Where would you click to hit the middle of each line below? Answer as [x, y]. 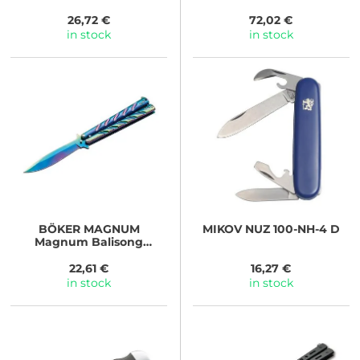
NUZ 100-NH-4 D [290, 229]
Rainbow [89, 254]
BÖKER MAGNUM [89, 229]
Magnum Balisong [89, 241]
